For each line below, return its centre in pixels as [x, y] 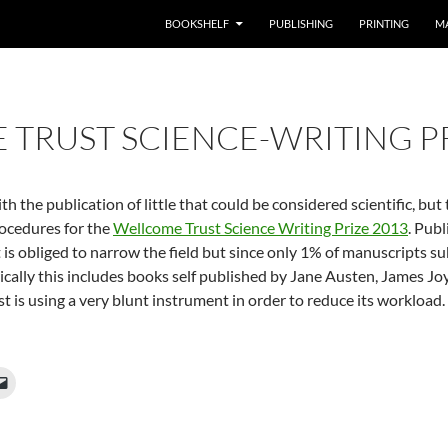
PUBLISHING [301, 23]
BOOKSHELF [197, 23]
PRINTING [384, 23]
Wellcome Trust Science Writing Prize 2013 [260, 227]
